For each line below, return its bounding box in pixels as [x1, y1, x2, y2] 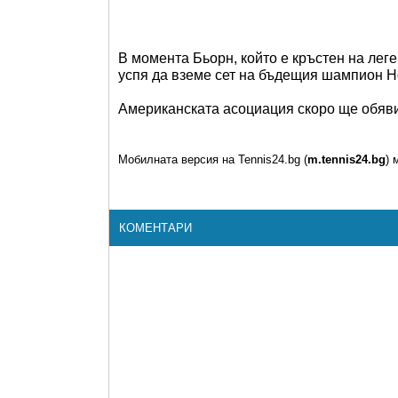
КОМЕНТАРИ [119, 221, 192, 235]
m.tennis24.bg [307, 153, 386, 166]
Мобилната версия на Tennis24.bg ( [118, 153, 307, 166]
